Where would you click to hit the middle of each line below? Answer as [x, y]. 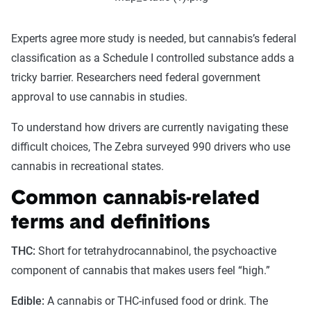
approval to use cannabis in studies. [99, 96]
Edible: [28, 301]
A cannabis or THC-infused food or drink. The [156, 301]
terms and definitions [113, 223]
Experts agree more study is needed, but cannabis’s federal [154, 38]
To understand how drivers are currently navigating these [150, 127]
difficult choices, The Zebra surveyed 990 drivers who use [151, 146]
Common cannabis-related [135, 199]
